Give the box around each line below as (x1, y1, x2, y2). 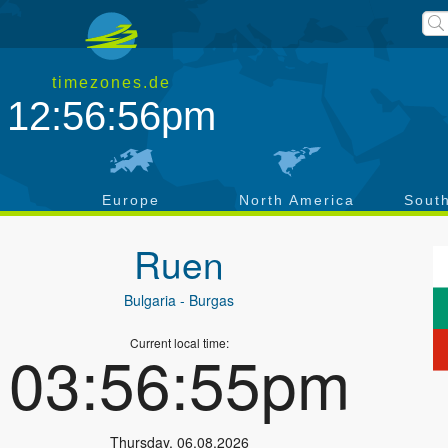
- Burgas (176, 290, 235, 310)
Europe (102, 192, 160, 208)
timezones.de (52, 74, 172, 91)
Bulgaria (124, 290, 177, 310)
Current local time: (129, 334, 229, 351)
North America (239, 192, 355, 208)
